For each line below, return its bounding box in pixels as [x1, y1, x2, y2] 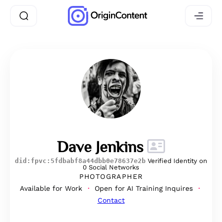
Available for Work [19, 184, 85, 192]
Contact [97, 196, 125, 204]
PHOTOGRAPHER [79, 172, 143, 180]
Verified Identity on [148, 157, 207, 165]
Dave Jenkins [57, 138, 147, 156]
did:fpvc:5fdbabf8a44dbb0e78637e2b [15, 157, 146, 165]
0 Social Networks [83, 164, 139, 171]
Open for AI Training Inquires [92, 184, 195, 192]
